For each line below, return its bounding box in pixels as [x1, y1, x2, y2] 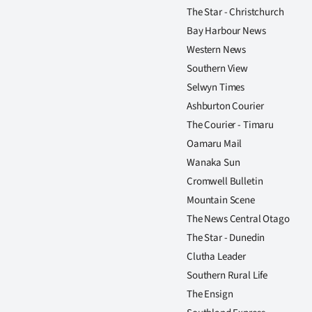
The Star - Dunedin [187, 231, 265, 245]
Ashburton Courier [187, 99, 264, 114]
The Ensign [187, 287, 233, 302]
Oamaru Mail [187, 136, 242, 151]
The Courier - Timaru [187, 118, 274, 132]
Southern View [187, 61, 249, 76]
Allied [60, 65, 97, 86]
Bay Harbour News [187, 24, 266, 38]
